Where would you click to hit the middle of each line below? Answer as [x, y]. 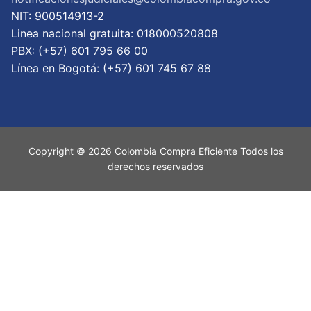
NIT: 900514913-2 [58, 16]
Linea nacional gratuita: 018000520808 [115, 34]
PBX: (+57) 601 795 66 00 [79, 51]
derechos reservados [155, 167]
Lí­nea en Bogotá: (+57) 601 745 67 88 [111, 68]
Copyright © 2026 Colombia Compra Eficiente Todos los [155, 151]
